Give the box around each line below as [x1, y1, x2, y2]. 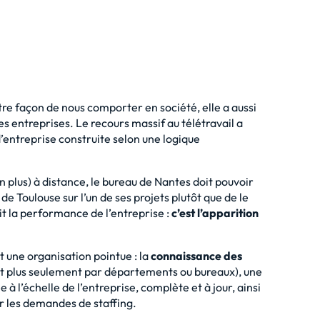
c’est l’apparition [171, 206, 259, 220]
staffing [94, 296, 133, 310]
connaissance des [151, 249, 242, 263]
